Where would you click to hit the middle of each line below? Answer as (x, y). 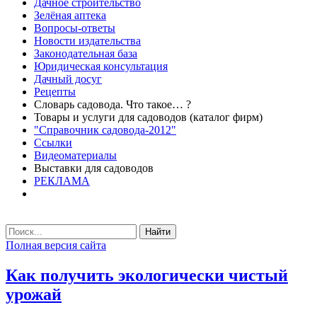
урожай (34, 294)
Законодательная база (86, 53)
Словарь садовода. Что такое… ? (113, 104)
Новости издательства (87, 41)
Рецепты (55, 92)
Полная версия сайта (56, 245)
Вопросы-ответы (75, 28)
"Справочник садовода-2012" (105, 130)
